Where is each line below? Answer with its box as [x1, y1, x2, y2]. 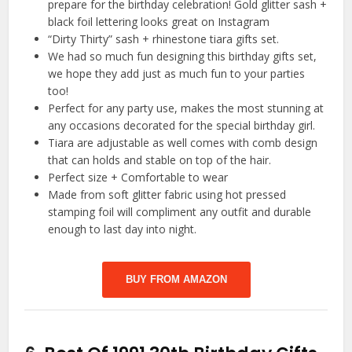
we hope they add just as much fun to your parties [48, 66, 306, 82]
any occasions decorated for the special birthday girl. [48, 118, 316, 134]
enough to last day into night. [48, 222, 197, 237]
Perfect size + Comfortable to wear [48, 170, 229, 185]
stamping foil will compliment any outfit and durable [48, 204, 312, 220]
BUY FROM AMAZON [125, 273, 227, 286]
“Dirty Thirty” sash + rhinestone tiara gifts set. [48, 31, 280, 47]
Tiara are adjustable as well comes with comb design [48, 135, 318, 151]
